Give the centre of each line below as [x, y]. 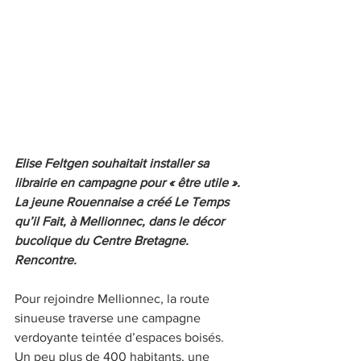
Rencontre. [46, 259]
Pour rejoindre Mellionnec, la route [114, 298]
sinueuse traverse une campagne [109, 317]
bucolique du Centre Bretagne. [103, 240]
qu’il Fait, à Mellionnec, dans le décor [121, 221]
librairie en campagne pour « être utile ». [129, 182]
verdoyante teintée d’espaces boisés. [121, 337]
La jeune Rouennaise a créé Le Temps [123, 201]
